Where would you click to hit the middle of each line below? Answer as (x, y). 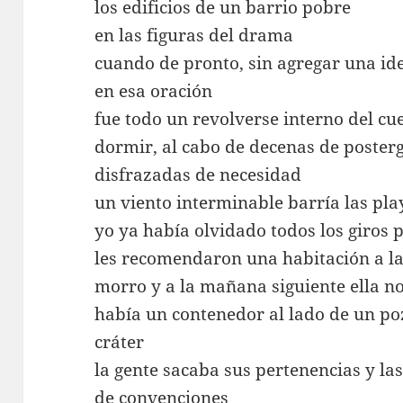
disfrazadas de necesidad (198, 174)
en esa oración (154, 90)
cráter (120, 341)
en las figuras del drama (194, 35)
